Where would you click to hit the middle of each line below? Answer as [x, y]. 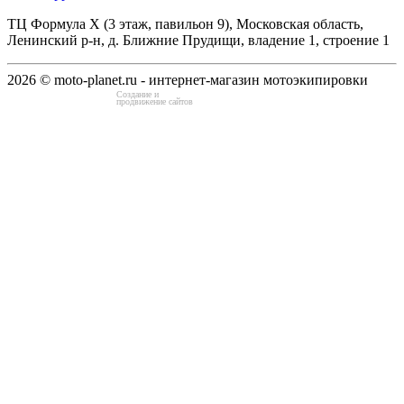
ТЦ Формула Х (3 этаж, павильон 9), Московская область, [185, 24]
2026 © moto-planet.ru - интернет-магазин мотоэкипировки [188, 80]
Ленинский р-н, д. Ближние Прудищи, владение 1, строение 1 [198, 41]
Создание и [138, 95]
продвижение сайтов [155, 102]
